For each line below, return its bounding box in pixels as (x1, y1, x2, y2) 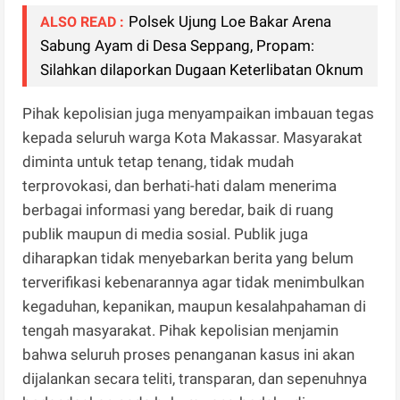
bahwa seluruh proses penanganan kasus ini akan (22, 345, 355, 363)
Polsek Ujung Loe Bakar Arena (129, 12, 332, 30)
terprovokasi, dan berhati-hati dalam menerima (22, 176, 337, 195)
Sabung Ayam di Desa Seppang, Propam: (40, 36, 315, 54)
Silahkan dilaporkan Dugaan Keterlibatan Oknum (40, 60, 364, 79)
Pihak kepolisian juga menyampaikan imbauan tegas (22, 104, 375, 122)
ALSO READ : (40, 12, 125, 30)
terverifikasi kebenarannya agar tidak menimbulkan (22, 272, 365, 291)
